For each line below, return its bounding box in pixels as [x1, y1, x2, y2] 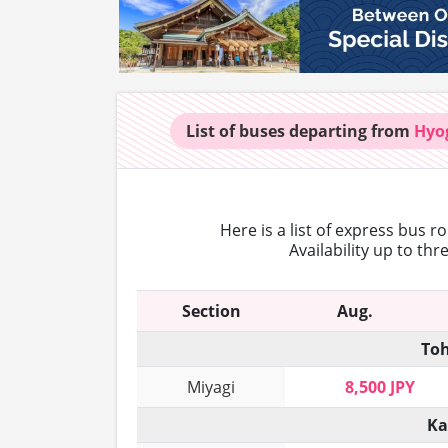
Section [181, 300, 241, 323]
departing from [289, 120, 415, 143]
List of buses [186, 120, 290, 143]
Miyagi [187, 376, 235, 399]
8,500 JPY [345, 376, 415, 399]
